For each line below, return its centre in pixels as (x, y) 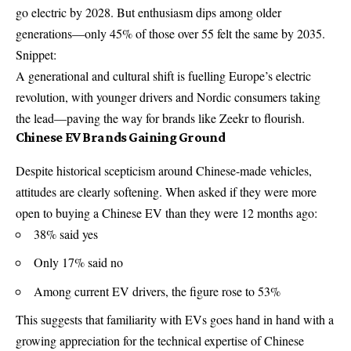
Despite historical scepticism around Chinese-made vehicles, (164, 170)
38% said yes (66, 233)
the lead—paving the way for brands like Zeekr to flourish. (160, 118)
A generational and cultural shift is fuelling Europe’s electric (163, 76)
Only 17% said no (78, 262)
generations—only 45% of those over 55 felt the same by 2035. (170, 34)
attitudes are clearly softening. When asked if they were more (166, 191)
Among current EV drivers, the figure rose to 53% (157, 291)
